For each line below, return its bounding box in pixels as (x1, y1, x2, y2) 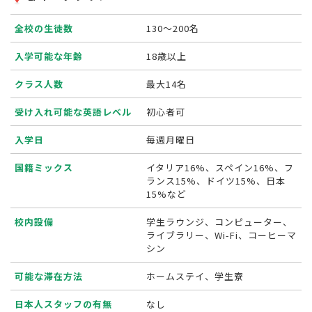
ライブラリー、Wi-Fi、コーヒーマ (146, 228, 297, 242)
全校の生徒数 (15, 22, 74, 36)
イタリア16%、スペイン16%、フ (146, 161, 295, 175)
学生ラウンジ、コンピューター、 (146, 215, 293, 229)
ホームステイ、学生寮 (146, 270, 244, 283)
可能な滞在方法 (15, 270, 84, 283)
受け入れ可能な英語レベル (15, 105, 132, 119)
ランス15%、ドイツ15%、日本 (146, 174, 286, 188)
